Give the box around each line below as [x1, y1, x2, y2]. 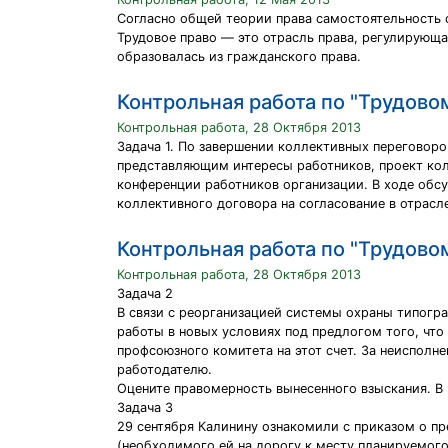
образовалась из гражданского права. [117, 49, 361, 64]
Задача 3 [117, 400, 173, 415]
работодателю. [117, 362, 212, 377]
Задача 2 [117, 286, 173, 301]
